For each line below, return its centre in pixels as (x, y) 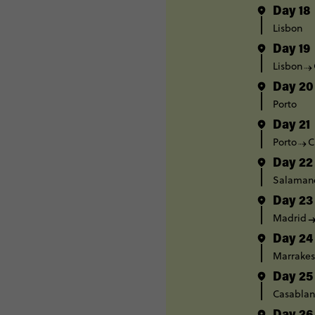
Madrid (290, 218)
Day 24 (293, 240)
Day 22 (293, 164)
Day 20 (293, 88)
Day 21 (291, 126)
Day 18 (292, 12)
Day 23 (293, 202)
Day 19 (291, 50)
